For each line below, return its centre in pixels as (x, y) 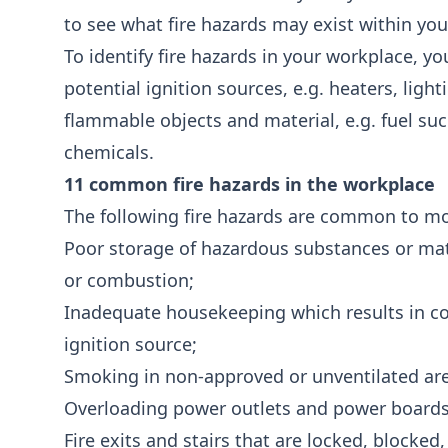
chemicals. (109, 152)
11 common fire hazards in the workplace (249, 184)
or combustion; (129, 280)
